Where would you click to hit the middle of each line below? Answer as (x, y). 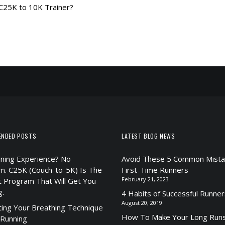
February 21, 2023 (145, 179)
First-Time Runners (155, 170)
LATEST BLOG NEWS (148, 136)
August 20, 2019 (142, 203)
